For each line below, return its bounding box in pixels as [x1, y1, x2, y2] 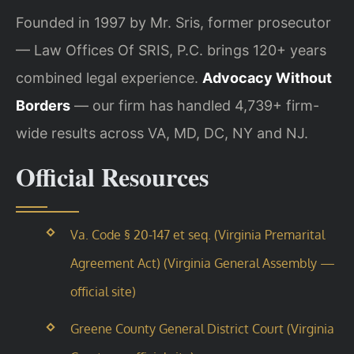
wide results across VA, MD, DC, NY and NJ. [16, 124, 308, 141]
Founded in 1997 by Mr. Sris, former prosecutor [16, 13, 331, 31]
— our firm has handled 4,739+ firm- [70, 96, 319, 114]
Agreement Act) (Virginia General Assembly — [70, 255, 335, 272]
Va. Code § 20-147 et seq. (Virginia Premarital [70, 227, 325, 243]
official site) [70, 284, 136, 300]
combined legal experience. [16, 69, 202, 86]
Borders [16, 96, 70, 114]
